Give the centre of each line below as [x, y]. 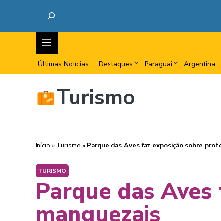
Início [43, 146]
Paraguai [158, 64]
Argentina [200, 64]
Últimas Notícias [63, 64]
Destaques [116, 64]
